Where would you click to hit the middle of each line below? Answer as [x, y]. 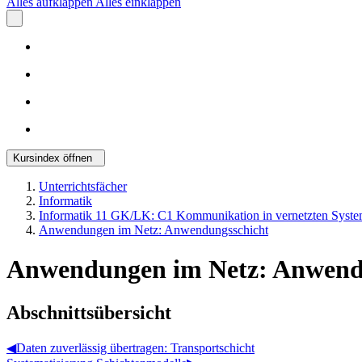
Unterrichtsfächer [83, 186]
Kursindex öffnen [53, 158]
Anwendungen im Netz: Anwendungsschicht [154, 230]
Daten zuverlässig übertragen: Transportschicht [135, 347]
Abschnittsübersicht [89, 312]
